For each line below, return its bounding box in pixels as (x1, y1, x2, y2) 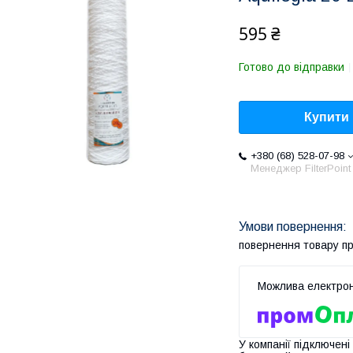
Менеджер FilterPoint (251, 162, 351, 175)
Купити (304, 110, 349, 124)
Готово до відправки (239, 61, 344, 73)
